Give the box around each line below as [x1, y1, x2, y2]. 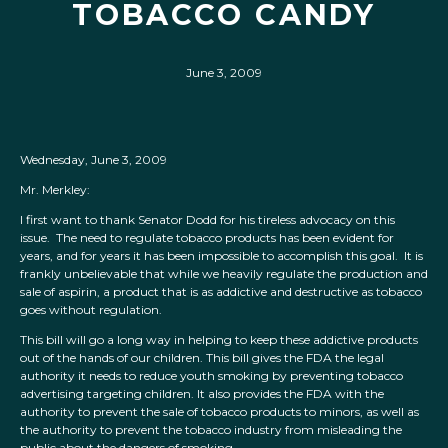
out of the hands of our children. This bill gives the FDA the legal [20, 350, 384, 366]
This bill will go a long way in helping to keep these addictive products [20, 332, 418, 348]
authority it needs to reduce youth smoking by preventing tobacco [20, 368, 403, 384]
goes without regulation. [20, 302, 165, 318]
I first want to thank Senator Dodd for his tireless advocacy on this [20, 212, 395, 228]
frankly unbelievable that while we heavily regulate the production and [20, 266, 428, 282]
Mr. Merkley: [20, 182, 90, 198]
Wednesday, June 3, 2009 [20, 152, 167, 168]
